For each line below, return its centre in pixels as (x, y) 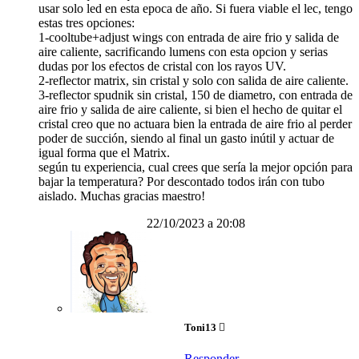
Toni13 (202, 327)
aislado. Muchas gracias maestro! (122, 196)
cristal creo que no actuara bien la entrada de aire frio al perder (195, 124)
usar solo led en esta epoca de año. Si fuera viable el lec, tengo (196, 9)
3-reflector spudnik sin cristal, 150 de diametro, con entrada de (196, 95)
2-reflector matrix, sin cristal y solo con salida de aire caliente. (194, 81)
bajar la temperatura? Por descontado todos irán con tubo (182, 182)
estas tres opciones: (87, 23)
